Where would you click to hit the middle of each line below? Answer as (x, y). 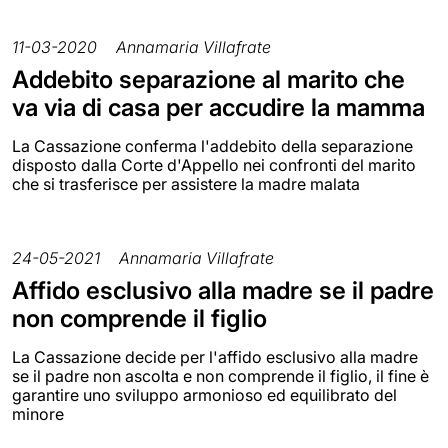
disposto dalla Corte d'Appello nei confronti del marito (214, 164)
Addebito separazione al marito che (208, 79)
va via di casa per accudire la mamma (218, 107)
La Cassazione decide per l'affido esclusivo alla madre (215, 356)
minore (38, 413)
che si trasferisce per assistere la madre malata (186, 183)
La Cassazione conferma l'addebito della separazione (212, 145)
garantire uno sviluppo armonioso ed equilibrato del (204, 394)
